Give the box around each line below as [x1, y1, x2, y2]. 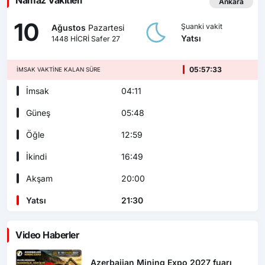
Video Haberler [15, 229, 79, 241]
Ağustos [51, 22, 86, 33]
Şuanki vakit [180, 21, 222, 31]
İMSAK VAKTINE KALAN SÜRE [17, 66, 101, 73]
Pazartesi [85, 22, 124, 33]
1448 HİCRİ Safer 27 [51, 34, 120, 43]
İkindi [24, 151, 47, 162]
